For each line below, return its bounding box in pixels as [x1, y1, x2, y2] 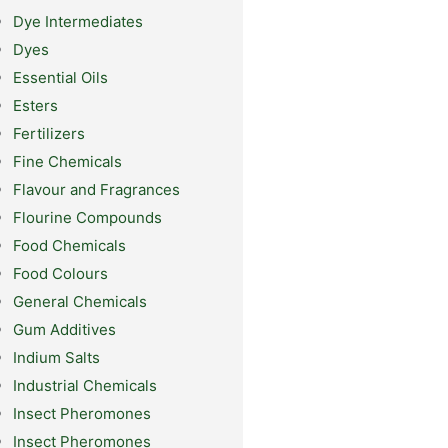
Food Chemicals [12, 236, 126, 256]
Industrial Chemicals [12, 376, 157, 396]
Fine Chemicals [12, 152, 122, 172]
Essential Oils [12, 68, 108, 88]
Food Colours [12, 264, 108, 284]
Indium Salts [12, 348, 100, 368]
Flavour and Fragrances [12, 180, 180, 200]
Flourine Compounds [12, 208, 162, 228]
